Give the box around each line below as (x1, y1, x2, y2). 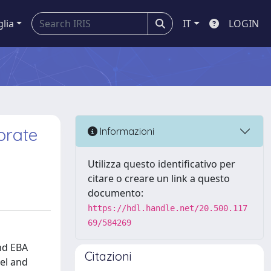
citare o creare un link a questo (88, 172, 230, 185)
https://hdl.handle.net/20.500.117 (88, 203, 247, 213)
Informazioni (97, 125, 154, 137)
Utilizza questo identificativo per (88, 157, 235, 171)
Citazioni (85, 249, 132, 264)
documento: (88, 186, 143, 200)
